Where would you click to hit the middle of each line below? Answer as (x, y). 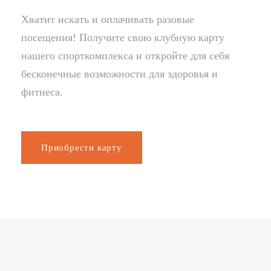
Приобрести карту (82, 148)
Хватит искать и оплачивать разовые (108, 20)
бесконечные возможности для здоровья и (119, 74)
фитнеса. (42, 92)
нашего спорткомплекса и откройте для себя (125, 56)
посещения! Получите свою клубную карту (123, 38)
